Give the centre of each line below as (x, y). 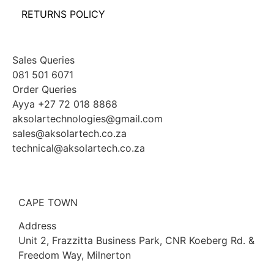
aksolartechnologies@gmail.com (87, 119)
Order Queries (44, 90)
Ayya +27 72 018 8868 (65, 104)
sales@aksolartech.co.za (69, 134)
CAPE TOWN (48, 202)
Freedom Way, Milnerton (75, 255)
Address (37, 225)
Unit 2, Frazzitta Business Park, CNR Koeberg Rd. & (136, 240)
